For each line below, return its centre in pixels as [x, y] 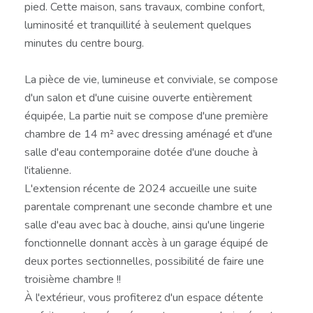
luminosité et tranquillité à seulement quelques [138, 25]
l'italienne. [48, 170]
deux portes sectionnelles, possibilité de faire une [144, 261]
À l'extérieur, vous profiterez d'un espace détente [144, 297]
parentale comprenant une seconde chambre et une [148, 206]
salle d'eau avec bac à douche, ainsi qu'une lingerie [145, 225]
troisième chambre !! [73, 279]
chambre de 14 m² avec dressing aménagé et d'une [148, 134]
